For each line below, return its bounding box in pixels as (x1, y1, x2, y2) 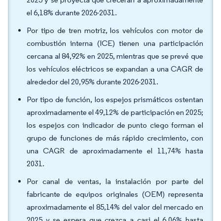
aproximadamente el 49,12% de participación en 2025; (27, 108, 203, 117)
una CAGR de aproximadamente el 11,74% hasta (27, 146, 203, 155)
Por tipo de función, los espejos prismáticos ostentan (27, 95, 203, 104)
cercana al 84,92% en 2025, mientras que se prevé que (27, 51, 203, 61)
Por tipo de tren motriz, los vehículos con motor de (27, 26, 203, 35)
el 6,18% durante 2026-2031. (27, 8, 117, 17)
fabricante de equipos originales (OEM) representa (27, 189, 203, 199)
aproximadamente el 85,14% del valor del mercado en (27, 202, 203, 212)
